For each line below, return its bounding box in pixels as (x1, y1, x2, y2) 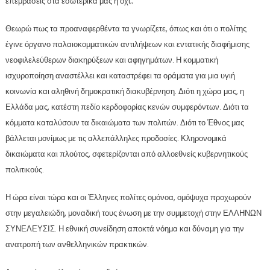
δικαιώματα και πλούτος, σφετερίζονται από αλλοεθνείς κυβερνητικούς (5, 148, 248, 160)
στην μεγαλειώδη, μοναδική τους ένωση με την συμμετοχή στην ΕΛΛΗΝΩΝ (5, 207, 262, 219)
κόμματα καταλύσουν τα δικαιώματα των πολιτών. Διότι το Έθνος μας (5, 116, 244, 128)
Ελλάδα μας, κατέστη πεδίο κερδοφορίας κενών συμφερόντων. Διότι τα (5, 101, 249, 113)
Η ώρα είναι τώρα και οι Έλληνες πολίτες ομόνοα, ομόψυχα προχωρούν (5, 191, 251, 203)
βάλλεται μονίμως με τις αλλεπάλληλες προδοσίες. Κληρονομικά (5, 132, 227, 144)
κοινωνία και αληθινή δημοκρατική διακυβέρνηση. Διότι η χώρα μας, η (5, 85, 244, 97)
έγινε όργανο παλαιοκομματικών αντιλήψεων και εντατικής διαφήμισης (5, 38, 250, 50)
